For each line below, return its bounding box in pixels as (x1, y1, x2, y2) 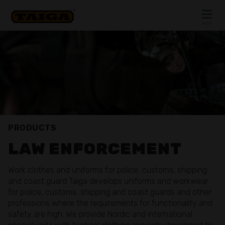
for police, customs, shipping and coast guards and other (8, 187, 211, 197)
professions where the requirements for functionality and (8, 198, 212, 208)
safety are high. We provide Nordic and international (8, 209, 192, 219)
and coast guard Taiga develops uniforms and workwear (8, 176, 208, 186)
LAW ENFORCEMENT (8, 139, 182, 158)
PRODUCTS (8, 123, 56, 133)
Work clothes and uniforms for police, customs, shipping (8, 165, 207, 175)
